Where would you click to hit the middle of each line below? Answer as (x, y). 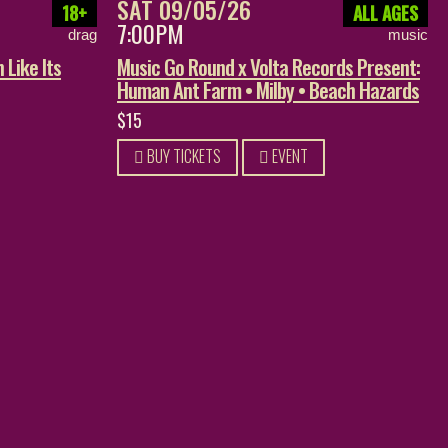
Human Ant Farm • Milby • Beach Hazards (268, 89)
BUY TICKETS (182, 156)
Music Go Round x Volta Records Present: (268, 66)
